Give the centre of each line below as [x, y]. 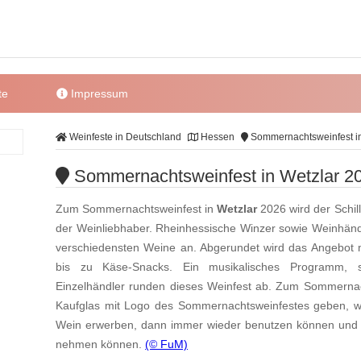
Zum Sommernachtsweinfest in [137, 209]
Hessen [216, 137]
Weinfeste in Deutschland [124, 137]
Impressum [98, 93]
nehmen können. [100, 344]
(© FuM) [166, 344]
